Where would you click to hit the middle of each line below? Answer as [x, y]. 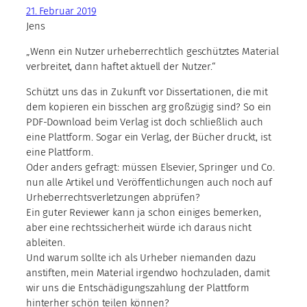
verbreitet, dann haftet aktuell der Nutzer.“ [121, 66]
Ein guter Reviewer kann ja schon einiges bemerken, [144, 212]
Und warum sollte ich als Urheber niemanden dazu [141, 257]
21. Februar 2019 [61, 11]
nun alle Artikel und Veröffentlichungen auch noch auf [149, 182]
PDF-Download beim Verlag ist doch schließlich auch [145, 122]
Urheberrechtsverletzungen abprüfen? [113, 197]
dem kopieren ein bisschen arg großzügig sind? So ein [149, 107]
